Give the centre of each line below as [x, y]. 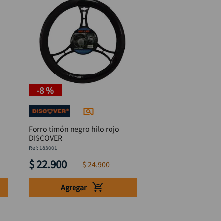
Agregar [74, 187]
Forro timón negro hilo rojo [74, 129]
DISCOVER [45, 138]
